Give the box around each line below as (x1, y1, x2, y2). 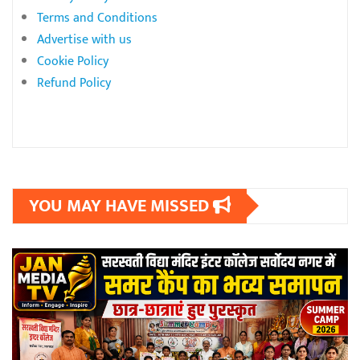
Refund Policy (37, 72, 111, 94)
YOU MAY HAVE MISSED (29, 190, 213, 221)
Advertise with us (37, 28, 132, 51)
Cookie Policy (37, 50, 108, 72)
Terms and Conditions (37, 6, 157, 29)
